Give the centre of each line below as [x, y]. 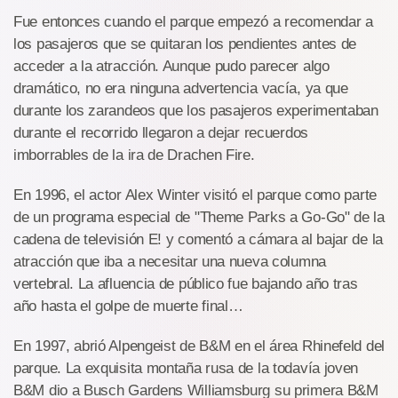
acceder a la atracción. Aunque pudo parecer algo [171, 66]
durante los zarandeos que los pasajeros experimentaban [196, 110]
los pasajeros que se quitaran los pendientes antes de [185, 44]
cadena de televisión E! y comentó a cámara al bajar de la [198, 239]
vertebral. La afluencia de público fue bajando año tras [186, 283]
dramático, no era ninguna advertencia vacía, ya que [181, 88]
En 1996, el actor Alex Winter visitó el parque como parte [195, 195]
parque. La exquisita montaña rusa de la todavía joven [186, 368]
